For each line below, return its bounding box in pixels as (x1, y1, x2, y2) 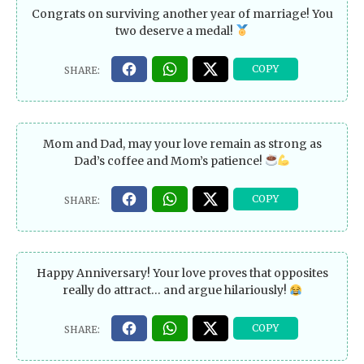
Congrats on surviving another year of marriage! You (31, 6, 333, 21)
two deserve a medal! (115, 23, 236, 38)
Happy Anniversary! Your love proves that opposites (36, 266, 328, 281)
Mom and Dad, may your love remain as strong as (42, 136, 322, 151)
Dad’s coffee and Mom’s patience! (73, 153, 265, 168)
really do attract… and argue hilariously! (62, 283, 289, 298)
